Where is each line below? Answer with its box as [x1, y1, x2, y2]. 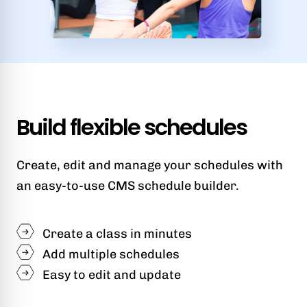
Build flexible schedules [16, 112, 247, 143]
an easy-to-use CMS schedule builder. [16, 178, 239, 194]
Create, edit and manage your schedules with [16, 158, 283, 173]
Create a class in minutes [42, 226, 192, 242]
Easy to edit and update [42, 267, 181, 283]
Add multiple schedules [42, 247, 180, 262]
